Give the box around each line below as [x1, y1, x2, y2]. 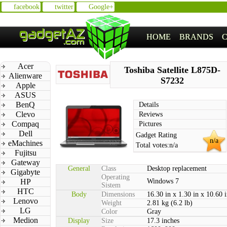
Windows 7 [147, 177, 179, 185]
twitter [55, 3, 73, 11]
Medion [13, 216, 38, 224]
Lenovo [13, 197, 38, 205]
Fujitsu [14, 148, 36, 157]
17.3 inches [147, 217, 179, 224]
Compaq [12, 120, 39, 128]
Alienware [9, 71, 42, 80]
